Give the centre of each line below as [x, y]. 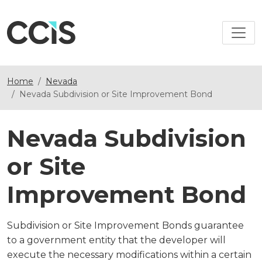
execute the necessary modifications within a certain [129, 255]
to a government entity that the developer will [116, 240]
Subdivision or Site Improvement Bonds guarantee [125, 225]
